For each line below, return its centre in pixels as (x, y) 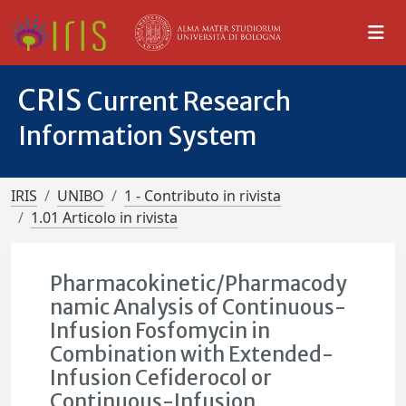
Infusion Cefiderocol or (161, 378)
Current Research (189, 101)
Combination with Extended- (192, 354)
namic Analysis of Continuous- (198, 307)
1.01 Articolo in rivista (104, 217)
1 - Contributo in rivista (203, 196)
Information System (138, 136)
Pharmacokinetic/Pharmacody (198, 284)
